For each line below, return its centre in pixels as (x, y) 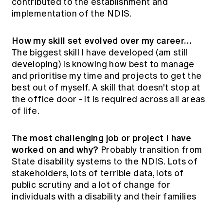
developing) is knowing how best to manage (103, 64)
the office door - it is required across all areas (109, 99)
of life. (26, 111)
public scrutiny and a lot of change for (91, 185)
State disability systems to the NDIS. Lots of (105, 161)
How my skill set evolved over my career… (102, 40)
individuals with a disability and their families (104, 196)
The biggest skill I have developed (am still (100, 52)
